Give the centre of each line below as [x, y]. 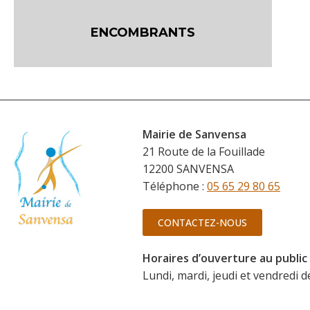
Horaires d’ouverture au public [225, 258]
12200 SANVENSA [188, 168]
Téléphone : [174, 186]
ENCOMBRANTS [143, 32]
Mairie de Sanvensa [194, 134]
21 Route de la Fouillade [203, 151]
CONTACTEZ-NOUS [202, 222]
